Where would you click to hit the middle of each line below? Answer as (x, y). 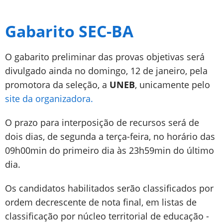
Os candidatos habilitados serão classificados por (109, 188)
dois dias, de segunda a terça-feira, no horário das (110, 136)
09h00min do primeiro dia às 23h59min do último (110, 150)
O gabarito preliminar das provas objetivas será (105, 57)
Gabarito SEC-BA (69, 31)
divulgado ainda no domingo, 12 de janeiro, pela (106, 71)
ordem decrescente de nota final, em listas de (101, 202)
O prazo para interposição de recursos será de (102, 122)
